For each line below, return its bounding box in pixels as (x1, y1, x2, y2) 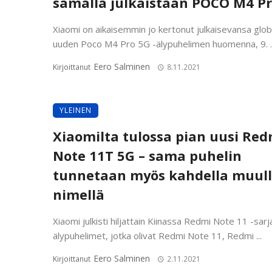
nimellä (53, 185, 104, 203)
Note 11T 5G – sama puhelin (53, 146, 242, 165)
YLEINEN (59, 104, 92, 115)
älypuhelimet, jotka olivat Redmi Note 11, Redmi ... (53, 229, 262, 242)
